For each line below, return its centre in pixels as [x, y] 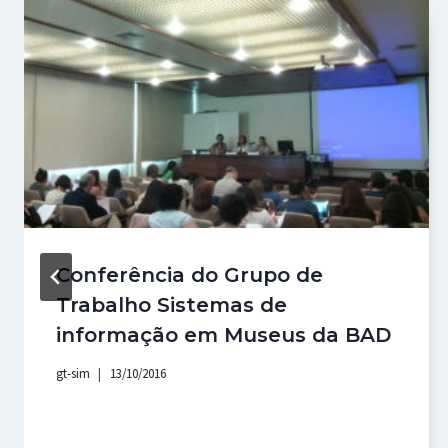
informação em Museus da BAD [223, 334]
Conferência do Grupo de [189, 274]
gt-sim [73, 373]
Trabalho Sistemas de [171, 304]
